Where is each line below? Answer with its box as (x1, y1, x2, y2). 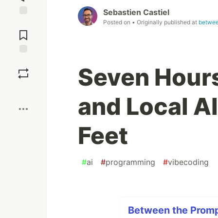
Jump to (10, 18, 36, 27)
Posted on (103, 18, 132, 26)
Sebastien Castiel (103, 7, 169, 18)
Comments (6, 27, 40, 36)
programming (106, 157, 155, 167)
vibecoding (168, 157, 209, 167)
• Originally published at (132, 18, 199, 26)
